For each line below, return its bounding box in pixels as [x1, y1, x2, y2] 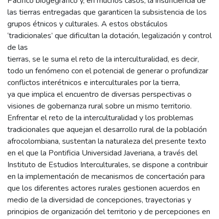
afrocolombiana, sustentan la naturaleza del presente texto [7, 136, 206, 147]
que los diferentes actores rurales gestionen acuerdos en [7, 183, 200, 194]
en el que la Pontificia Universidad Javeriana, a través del [7, 148, 197, 159]
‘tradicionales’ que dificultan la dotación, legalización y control [7, 30, 212, 42]
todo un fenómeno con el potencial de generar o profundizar [7, 66, 208, 77]
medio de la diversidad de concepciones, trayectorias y [7, 195, 191, 206]
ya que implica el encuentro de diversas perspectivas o [7, 89, 192, 100]
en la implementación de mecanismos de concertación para [7, 171, 205, 182]
